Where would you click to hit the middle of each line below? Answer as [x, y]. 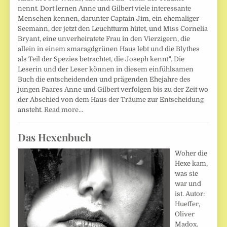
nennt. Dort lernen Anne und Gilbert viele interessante [105, 8]
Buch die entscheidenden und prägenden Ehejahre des [104, 79]
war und [188, 183]
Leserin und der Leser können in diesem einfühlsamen [106, 69]
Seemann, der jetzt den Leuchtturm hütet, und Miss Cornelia [113, 28]
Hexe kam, [192, 163]
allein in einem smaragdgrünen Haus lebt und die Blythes [109, 49]
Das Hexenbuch [55, 137]
